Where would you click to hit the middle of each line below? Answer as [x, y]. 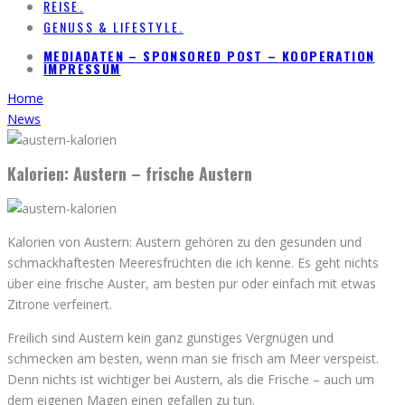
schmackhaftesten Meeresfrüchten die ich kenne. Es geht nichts [193, 262]
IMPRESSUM [82, 68]
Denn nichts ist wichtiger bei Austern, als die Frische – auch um [191, 379]
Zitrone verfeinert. [60, 304]
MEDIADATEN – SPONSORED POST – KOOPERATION [209, 56]
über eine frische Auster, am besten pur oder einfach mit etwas [192, 283]
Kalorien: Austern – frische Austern [130, 173]
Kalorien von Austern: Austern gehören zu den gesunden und [184, 241]
